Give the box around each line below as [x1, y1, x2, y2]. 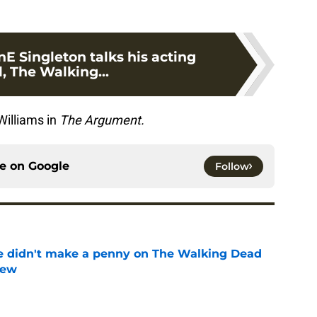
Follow [215, 160, 249, 173]
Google [28, 159, 69, 173]
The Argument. [59, 113, 147, 128]
